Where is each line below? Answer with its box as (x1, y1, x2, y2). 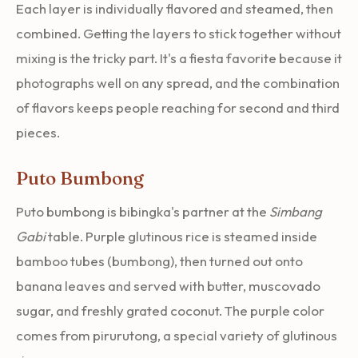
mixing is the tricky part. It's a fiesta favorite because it (16, 49, 342, 66)
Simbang (269, 202, 322, 220)
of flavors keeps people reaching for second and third (16, 98, 340, 116)
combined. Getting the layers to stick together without (16, 24, 341, 42)
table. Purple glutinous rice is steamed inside (46, 227, 317, 245)
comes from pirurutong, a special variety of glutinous (16, 326, 337, 344)
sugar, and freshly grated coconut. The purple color (16, 301, 324, 319)
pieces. (16, 123, 60, 141)
